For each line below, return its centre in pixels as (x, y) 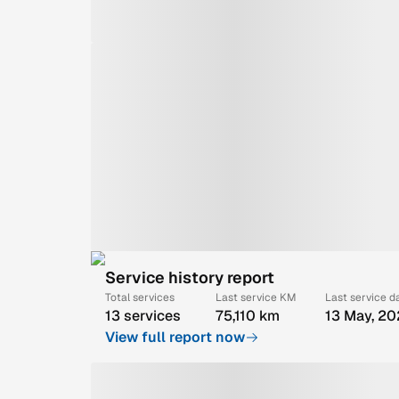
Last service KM (256, 297)
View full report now (175, 337)
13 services (143, 315)
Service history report (190, 277)
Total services (140, 297)
